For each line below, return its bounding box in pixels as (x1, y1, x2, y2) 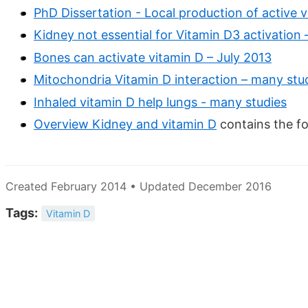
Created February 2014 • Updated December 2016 (5, 179, 272, 194)
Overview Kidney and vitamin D (34, 117, 217, 132)
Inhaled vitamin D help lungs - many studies (34, 94, 287, 109)
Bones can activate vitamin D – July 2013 (34, 49, 272, 65)
